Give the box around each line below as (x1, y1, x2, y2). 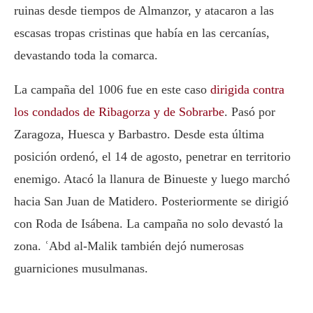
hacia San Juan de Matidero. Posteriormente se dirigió (14, 194, 289, 209)
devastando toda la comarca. (14, 48, 158, 63)
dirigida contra (210, 82, 284, 97)
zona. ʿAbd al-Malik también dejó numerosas (14, 239, 244, 254)
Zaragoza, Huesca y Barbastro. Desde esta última (14, 127, 264, 142)
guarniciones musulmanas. (14, 261, 148, 276)
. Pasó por (224, 105, 275, 119)
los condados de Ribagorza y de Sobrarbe (14, 105, 224, 119)
